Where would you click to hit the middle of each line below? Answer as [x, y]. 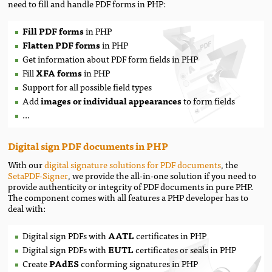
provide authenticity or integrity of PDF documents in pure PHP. [131, 186]
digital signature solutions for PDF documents [133, 165]
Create [36, 263]
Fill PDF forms [53, 30]
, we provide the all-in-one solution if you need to [162, 175]
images [56, 100]
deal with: [27, 208]
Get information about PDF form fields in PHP [110, 58]
